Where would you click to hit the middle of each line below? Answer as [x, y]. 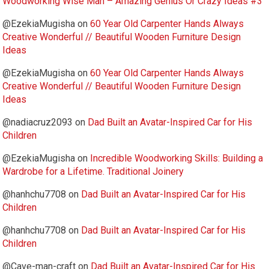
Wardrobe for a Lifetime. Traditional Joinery [93, 171]
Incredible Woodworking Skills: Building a [177, 158]
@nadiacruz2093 [38, 122]
